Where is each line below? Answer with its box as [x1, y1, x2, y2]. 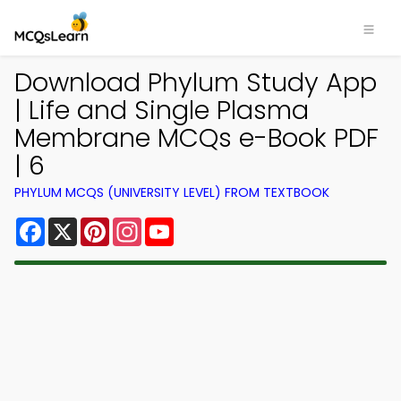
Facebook [45, 214, 115, 235]
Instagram [141, 214, 215, 235]
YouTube [174, 214, 235, 235]
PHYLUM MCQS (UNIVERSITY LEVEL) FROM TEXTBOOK [14, 183, 329, 201]
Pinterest [109, 214, 174, 235]
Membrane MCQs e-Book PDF [14, 120, 379, 156]
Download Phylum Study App [14, 64, 377, 100]
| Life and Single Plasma [14, 92, 309, 128]
